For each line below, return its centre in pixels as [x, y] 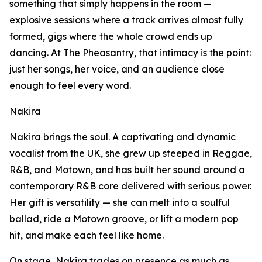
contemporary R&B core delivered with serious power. [130, 186]
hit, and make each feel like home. [87, 235]
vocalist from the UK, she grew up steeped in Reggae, [131, 154]
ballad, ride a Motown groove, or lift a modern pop [124, 219]
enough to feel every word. [70, 86]
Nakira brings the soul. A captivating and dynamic [123, 137]
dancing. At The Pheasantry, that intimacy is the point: [130, 53]
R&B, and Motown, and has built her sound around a [127, 170]
